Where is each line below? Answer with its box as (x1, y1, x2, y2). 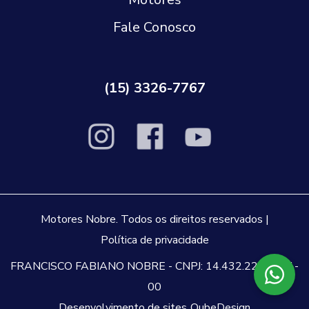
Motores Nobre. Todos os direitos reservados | (40, 211, 269, 227)
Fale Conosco (113, 17, 196, 37)
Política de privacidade (100, 232, 209, 248)
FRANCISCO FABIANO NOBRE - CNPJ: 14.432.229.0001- (10, 258, 299, 274)
